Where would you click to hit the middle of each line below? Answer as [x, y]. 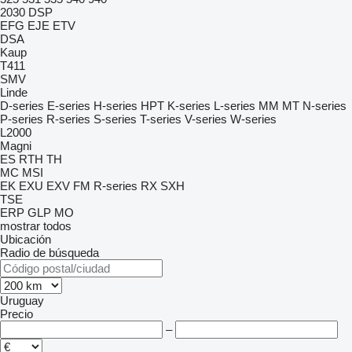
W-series [253, 119]
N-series [324, 106]
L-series [235, 106]
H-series [115, 106]
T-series [161, 119]
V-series [206, 119]
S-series [115, 119]
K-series [189, 106]
